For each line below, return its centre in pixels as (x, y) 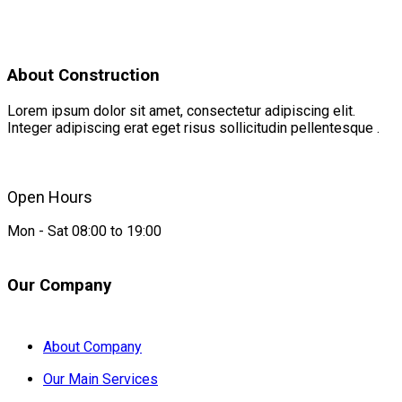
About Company (92, 346)
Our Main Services (100, 379)
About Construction (83, 76)
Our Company (59, 285)
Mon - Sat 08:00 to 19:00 (84, 231)
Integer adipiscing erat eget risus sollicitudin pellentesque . (193, 127)
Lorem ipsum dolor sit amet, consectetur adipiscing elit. (181, 110)
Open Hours (50, 197)
